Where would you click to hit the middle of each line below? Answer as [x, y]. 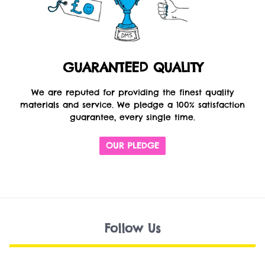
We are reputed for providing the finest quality [132, 92]
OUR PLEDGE [132, 145]
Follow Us [132, 228]
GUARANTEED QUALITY [132, 68]
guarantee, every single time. [132, 117]
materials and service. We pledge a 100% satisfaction [132, 104]
